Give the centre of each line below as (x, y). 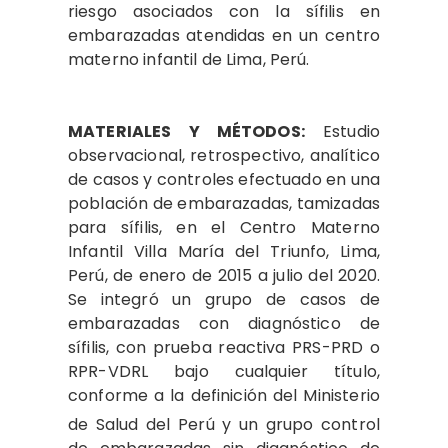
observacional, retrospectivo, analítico (224, 155)
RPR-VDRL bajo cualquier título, (224, 371)
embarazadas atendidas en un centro (224, 35)
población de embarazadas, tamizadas (224, 203)
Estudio (342, 131)
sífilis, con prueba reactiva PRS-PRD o (224, 347)
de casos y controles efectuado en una (224, 179)
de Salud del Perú (141, 425)
